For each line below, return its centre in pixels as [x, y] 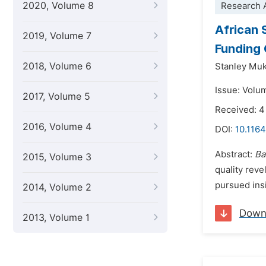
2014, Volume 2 [57, 187]
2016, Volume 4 [57, 127]
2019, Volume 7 [57, 36]
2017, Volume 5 [56, 96]
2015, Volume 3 [57, 157]
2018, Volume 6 [57, 66]
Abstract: [235, 154]
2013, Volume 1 [56, 218]
